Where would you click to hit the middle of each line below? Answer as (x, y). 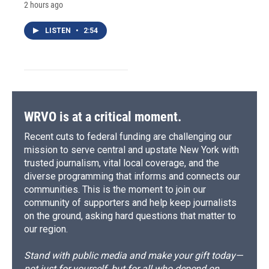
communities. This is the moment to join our (115, 189)
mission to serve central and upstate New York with (131, 150)
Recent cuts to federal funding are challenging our (128, 136)
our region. (46, 229)
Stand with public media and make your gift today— (133, 255)
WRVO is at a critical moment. (103, 116)
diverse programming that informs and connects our (132, 176)
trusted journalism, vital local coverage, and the (122, 163)
